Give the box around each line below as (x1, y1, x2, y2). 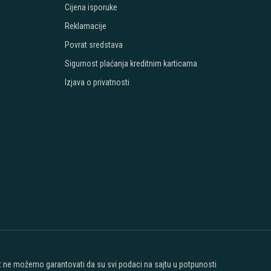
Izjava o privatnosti (65, 77, 130, 87)
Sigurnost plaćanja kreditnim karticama (65, 59, 198, 68)
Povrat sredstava (65, 40, 123, 50)
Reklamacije (65, 21, 107, 31)
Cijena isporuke (65, 2, 118, 12)
